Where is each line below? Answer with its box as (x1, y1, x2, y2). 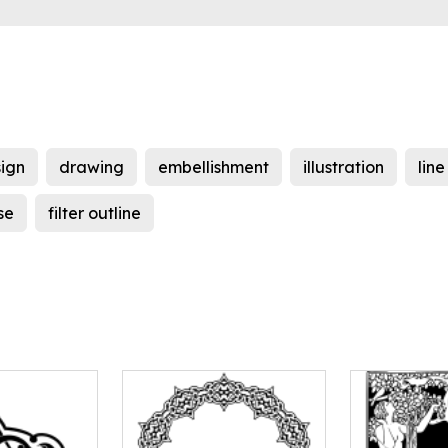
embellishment (158, 157, 269, 178)
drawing (59, 157, 124, 178)
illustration (303, 157, 384, 178)
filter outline (48, 203, 141, 224)
